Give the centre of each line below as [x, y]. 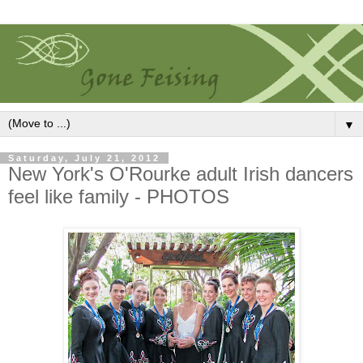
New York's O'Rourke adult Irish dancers [181, 174]
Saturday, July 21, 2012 [84, 158]
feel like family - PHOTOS [119, 197]
